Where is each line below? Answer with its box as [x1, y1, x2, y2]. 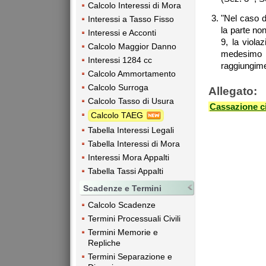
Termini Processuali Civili [88, 214, 180, 224]
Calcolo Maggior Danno [88, 41, 176, 51]
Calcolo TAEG [91, 110, 145, 120]
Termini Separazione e [88, 252, 172, 262]
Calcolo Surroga [88, 82, 148, 92]
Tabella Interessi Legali [88, 125, 174, 135]
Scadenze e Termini [83, 183, 161, 194]
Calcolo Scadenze [88, 200, 156, 210]
